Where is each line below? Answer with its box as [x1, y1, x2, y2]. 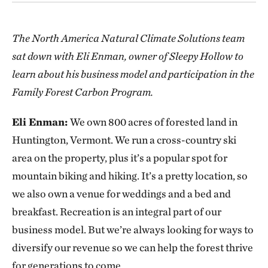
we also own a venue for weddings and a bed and [12, 187, 231, 200]
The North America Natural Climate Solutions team [12, 32, 245, 44]
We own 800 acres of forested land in [70, 115, 237, 128]
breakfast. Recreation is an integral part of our [12, 205, 221, 218]
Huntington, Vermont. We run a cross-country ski [12, 133, 236, 146]
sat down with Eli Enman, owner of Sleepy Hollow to [12, 50, 243, 62]
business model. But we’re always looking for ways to [12, 223, 254, 236]
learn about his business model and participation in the [12, 68, 254, 80]
